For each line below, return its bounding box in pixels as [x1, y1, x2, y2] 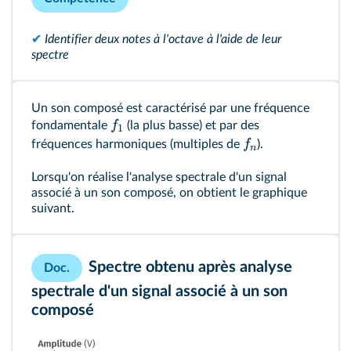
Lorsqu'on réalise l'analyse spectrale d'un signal [31, 171, 287, 183]
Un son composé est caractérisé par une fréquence [31, 102, 309, 114]
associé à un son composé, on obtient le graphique [31, 186, 307, 199]
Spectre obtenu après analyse [89, 259, 292, 276]
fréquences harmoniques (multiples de [31, 138, 243, 150]
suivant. [31, 202, 74, 215]
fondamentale [31, 119, 110, 132]
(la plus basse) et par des [124, 119, 260, 132]
